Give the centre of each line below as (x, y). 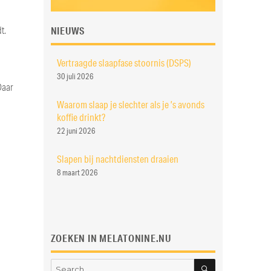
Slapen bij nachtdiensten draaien (117, 159)
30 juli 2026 (75, 77)
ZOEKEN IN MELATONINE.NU (111, 238)
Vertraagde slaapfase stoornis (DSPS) (124, 63)
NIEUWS (68, 31)
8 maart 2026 (77, 173)
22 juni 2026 (76, 131)
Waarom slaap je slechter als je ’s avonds (130, 105)
